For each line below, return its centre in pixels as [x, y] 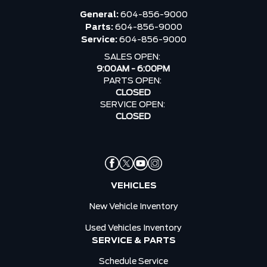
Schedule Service [133, 261]
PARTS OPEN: [133, 81]
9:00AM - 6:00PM [133, 69]
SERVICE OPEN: [133, 105]
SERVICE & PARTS [133, 240]
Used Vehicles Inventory [133, 228]
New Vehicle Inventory [133, 207]
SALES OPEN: [133, 57]
